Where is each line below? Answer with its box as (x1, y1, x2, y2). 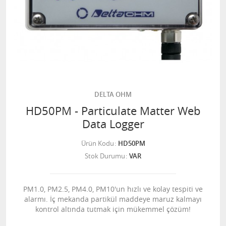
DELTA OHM (94, 90, 132, 99)
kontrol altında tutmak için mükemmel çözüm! (35, 204, 191, 214)
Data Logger (82, 117, 144, 131)
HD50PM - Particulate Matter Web (26, 103, 200, 118)
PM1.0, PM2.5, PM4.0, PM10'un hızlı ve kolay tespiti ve (23, 184, 203, 194)
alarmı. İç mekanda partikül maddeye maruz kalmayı (24, 194, 202, 204)
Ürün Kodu (81, 139, 114, 148)
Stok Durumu (85, 151, 125, 160)
